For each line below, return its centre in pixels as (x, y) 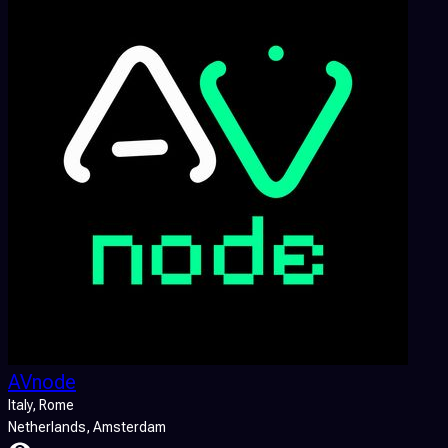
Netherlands (47, 426)
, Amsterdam (126, 426)
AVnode (42, 381)
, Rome (53, 404)
